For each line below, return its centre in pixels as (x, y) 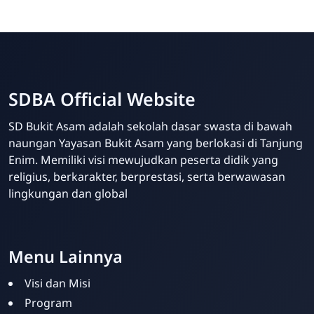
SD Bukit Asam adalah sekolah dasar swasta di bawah (150, 127)
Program (48, 303)
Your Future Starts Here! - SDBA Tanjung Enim (128, 221)
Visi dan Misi (57, 284)
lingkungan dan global (68, 194)
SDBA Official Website (102, 99)
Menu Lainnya (66, 257)
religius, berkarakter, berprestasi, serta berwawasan (147, 177)
